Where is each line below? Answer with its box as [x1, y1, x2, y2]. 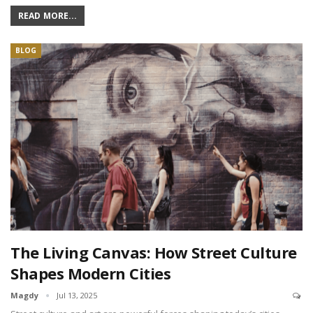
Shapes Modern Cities [10, 262, 170, 284]
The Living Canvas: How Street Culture [10, 241, 297, 263]
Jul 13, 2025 [57, 289, 97, 300]
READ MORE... [18, 10, 78, 22]
